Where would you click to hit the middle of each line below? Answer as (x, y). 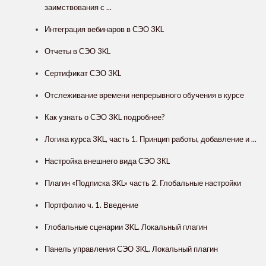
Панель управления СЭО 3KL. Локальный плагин (131, 249)
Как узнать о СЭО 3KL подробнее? (105, 117)
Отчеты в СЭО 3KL (77, 51)
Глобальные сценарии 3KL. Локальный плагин (126, 227)
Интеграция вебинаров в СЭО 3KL (104, 29)
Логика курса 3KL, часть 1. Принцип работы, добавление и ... (151, 139)
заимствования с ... (78, 7)
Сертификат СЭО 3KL (83, 73)
